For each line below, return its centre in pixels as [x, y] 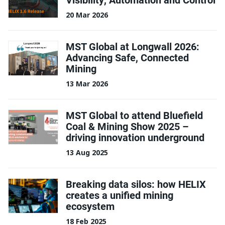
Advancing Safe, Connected [127, 57]
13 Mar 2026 [87, 84]
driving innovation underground [135, 137]
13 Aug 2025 [87, 153]
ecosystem [90, 206]
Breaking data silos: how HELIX [136, 184]
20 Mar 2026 [87, 15]
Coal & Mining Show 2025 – [127, 126]
